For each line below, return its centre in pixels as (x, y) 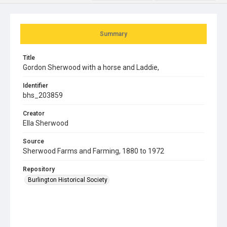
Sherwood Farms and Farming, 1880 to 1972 (93, 151)
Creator (34, 113)
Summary (113, 34)
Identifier (35, 85)
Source (33, 141)
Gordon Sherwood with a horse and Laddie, (91, 67)
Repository (39, 169)
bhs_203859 (43, 95)
